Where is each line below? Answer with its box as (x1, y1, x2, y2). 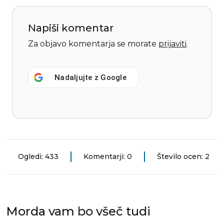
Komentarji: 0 (83, 151, 132, 161)
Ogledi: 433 (18, 151, 58, 161)
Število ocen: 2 (157, 151, 209, 161)
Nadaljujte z (54, 72, 101, 82)
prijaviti (158, 38, 186, 48)
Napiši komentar (28, 21, 113, 34)
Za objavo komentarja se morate (28, 38, 158, 48)
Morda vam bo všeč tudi (6, 203, 150, 218)
